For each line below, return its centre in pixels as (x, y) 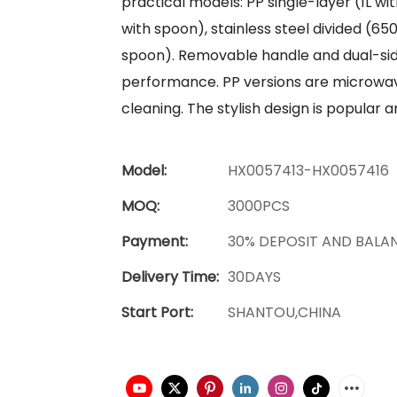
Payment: (155, 241)
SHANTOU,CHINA (284, 312)
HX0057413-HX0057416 (308, 170)
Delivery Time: (170, 276)
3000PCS (259, 206)
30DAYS (254, 276)
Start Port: (157, 312)
